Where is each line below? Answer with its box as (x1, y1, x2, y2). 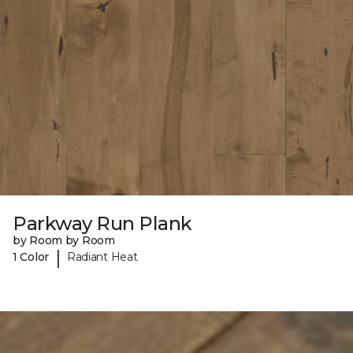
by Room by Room (13, 232, 115, 247)
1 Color (13, 250, 50, 265)
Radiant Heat (66, 250, 138, 265)
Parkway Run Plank (13, 211, 192, 235)
